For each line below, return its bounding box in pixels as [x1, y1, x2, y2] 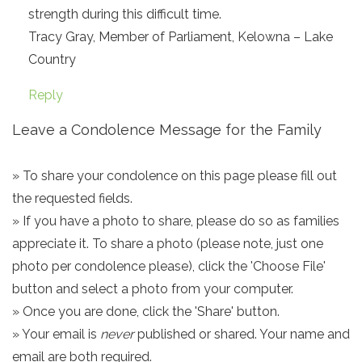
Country [28, 52, 76, 67]
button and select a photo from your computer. [12, 281, 293, 297]
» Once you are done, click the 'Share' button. [12, 304, 280, 319]
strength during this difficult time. [28, 6, 221, 22]
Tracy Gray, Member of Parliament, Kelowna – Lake [28, 29, 333, 44]
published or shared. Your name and [134, 326, 350, 342]
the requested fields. [12, 191, 133, 206]
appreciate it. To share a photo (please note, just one [12, 236, 323, 251]
